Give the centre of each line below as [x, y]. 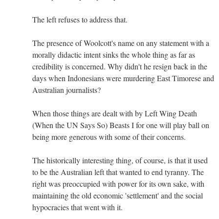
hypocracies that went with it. [77, 207]
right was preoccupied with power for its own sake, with [118, 183]
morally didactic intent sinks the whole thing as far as [114, 54]
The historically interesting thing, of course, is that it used [120, 160]
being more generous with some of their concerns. [109, 136]
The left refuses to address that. [80, 19]
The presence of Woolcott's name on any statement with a [121, 43]
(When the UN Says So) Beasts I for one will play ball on [121, 125]
